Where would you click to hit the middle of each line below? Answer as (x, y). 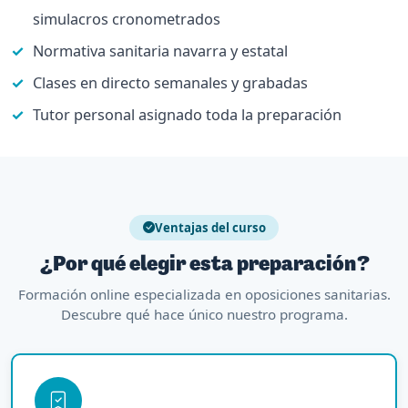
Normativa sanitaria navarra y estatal (160, 51)
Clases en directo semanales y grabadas (170, 82)
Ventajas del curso (210, 227)
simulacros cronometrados (127, 19)
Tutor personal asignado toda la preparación (187, 114)
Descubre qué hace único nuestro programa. (204, 315)
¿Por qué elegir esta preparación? (204, 265)
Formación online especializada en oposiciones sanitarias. (204, 295)
